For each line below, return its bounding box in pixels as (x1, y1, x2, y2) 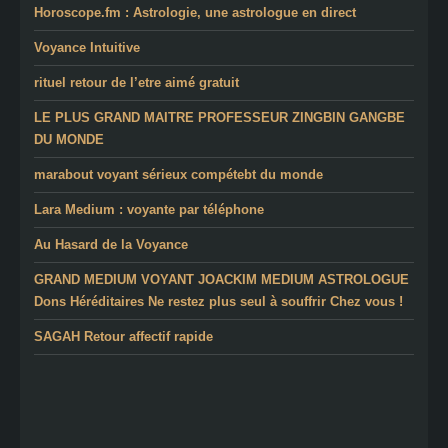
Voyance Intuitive (34, 39, 140, 55)
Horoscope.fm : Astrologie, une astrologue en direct (34, 4, 356, 20)
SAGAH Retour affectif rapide (34, 328, 213, 344)
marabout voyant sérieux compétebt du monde (34, 166, 323, 182)
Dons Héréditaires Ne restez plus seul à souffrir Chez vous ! (34, 293, 403, 309)
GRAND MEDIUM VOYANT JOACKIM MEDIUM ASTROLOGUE (34, 271, 409, 287)
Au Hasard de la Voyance (34, 236, 188, 252)
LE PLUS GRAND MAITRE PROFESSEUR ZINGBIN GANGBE (34, 109, 405, 125)
